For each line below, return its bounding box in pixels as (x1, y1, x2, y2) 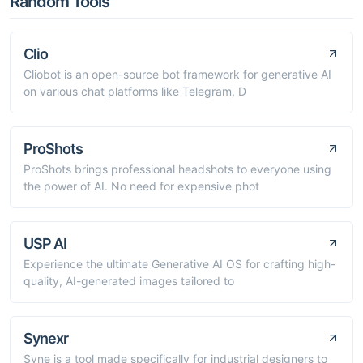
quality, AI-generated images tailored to (23, 273, 234, 288)
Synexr (23, 329, 68, 347)
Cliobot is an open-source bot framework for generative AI (23, 66, 331, 81)
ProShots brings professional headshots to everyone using (23, 161, 331, 176)
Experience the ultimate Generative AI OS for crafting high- (23, 256, 335, 271)
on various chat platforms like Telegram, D (23, 83, 246, 98)
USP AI (23, 234, 66, 252)
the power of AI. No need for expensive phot (23, 178, 259, 193)
